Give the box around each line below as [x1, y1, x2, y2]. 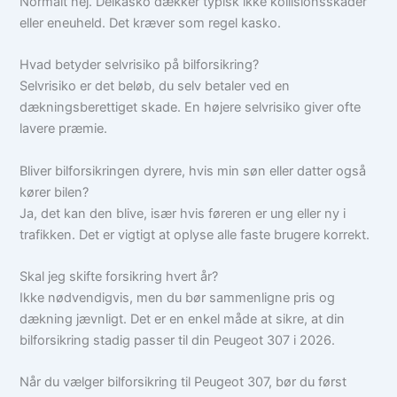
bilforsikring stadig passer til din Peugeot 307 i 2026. [19, 331, 336, 348]
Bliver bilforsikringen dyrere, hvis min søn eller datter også [19, 162, 367, 179]
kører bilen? [19, 183, 90, 200]
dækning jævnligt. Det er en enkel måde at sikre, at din [19, 310, 346, 327]
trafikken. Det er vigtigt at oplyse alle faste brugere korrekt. [19, 226, 370, 243]
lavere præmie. [19, 121, 108, 137]
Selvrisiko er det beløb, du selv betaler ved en [19, 78, 291, 95]
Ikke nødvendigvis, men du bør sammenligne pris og [19, 289, 336, 306]
